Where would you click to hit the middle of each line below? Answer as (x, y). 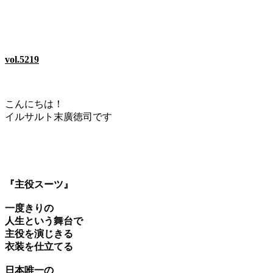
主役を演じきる (39, 233)
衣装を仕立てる (39, 246)
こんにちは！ (34, 104)
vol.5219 (22, 59)
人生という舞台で (44, 221)
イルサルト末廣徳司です (58, 116)
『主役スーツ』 (39, 184)
